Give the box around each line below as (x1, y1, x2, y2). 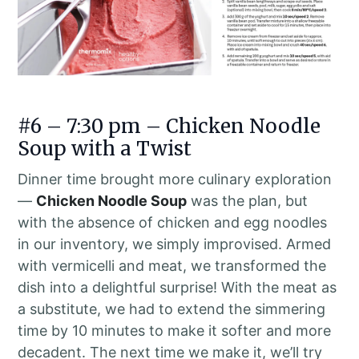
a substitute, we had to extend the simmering (18, 301, 326, 318)
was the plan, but (187, 192, 309, 210)
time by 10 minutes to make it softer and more (18, 322, 332, 340)
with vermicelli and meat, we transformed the (18, 257, 327, 275)
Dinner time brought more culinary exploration (18, 171, 333, 188)
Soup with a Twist (18, 136, 192, 162)
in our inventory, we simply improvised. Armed (18, 236, 332, 253)
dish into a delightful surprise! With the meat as (18, 279, 337, 296)
